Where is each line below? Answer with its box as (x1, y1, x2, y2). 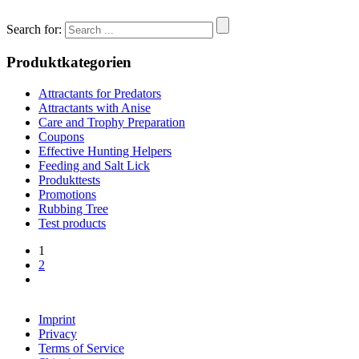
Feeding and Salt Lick (38, 158, 150, 172)
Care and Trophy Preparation (38, 115, 185, 129)
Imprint (38, 312, 75, 326)
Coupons (38, 129, 84, 143)
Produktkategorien (6, 53, 131, 71)
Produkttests (38, 172, 100, 187)
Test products (38, 216, 106, 230)
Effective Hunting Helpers (38, 143, 171, 158)
